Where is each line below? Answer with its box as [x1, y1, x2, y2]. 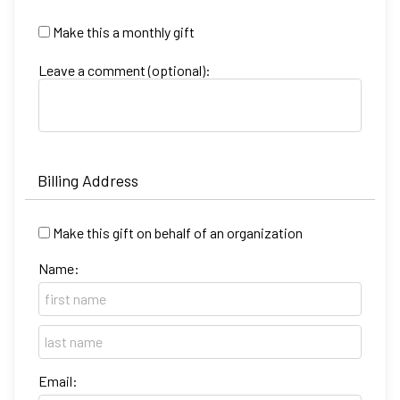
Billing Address [37, 170, 138, 190]
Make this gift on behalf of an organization [53, 223, 303, 241]
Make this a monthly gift [53, 22, 195, 40]
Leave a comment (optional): [38, 61, 211, 79]
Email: [38, 371, 78, 389]
